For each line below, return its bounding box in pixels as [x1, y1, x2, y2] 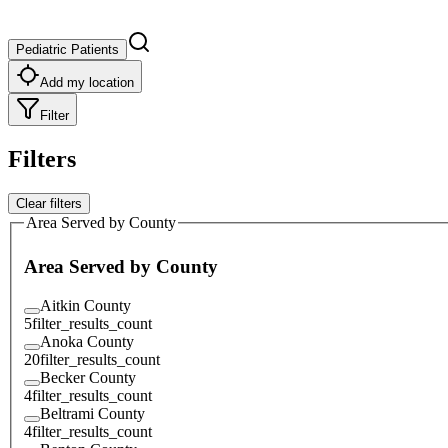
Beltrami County [40, 404, 145, 422]
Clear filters [16, 195, 82, 211]
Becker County [40, 368, 136, 386]
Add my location [40, 74, 134, 90]
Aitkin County [40, 296, 131, 314]
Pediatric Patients [16, 41, 119, 57]
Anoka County [40, 332, 134, 350]
